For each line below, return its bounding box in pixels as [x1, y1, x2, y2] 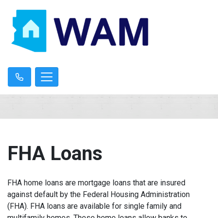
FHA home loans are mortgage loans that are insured [7, 178, 185, 187]
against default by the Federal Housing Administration [7, 189, 190, 199]
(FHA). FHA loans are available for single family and [7, 201, 182, 211]
